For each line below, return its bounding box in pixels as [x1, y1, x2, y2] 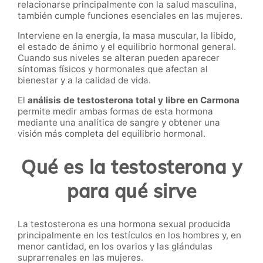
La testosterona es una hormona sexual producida [18, 218, 231, 230]
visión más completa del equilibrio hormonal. [18, 128, 205, 140]
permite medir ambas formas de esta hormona [18, 106, 213, 117]
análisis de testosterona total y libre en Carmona [28, 95, 240, 106]
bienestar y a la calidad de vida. [18, 75, 151, 86]
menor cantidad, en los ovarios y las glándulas [18, 241, 213, 252]
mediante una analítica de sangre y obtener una [18, 117, 220, 129]
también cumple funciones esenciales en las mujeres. [18, 9, 242, 21]
